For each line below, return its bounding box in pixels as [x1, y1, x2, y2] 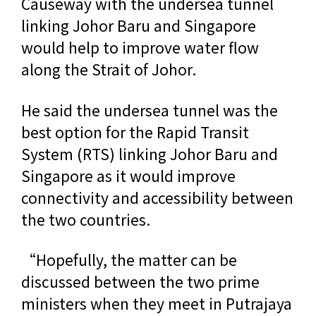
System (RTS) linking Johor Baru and [21, 142, 278, 164]
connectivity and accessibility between [21, 186, 293, 208]
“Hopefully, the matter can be [21, 248, 237, 270]
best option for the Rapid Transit [21, 121, 249, 142]
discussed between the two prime [21, 270, 260, 292]
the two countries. [21, 208, 150, 230]
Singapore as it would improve [21, 164, 236, 186]
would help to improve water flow [21, 37, 259, 59]
